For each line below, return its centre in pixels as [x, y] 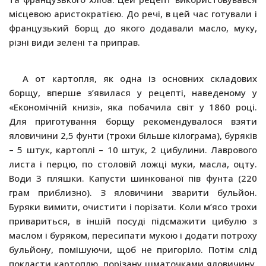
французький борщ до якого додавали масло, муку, [133, 28]
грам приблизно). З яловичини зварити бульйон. [133, 193]
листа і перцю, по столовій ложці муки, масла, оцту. [133, 164]
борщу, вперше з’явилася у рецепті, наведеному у [133, 93]
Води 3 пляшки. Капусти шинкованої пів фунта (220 [133, 178]
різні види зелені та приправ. [75, 42]
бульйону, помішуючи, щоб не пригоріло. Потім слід [133, 250]
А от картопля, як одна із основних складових [140, 79]
